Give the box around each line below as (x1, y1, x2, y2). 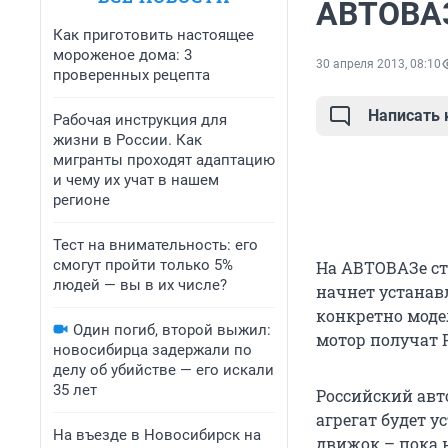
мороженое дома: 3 (53, 46, 192, 64)
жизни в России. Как (53, 131, 202, 149)
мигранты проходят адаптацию (53, 151, 275, 169)
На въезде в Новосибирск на (53, 426, 261, 444)
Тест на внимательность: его (53, 236, 258, 254)
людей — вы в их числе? (53, 276, 227, 294)
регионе (53, 191, 110, 209)
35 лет (53, 381, 97, 399)
